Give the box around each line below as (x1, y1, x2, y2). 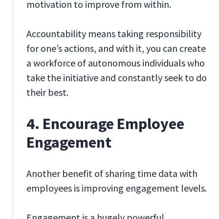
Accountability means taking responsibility (26, 27, 202, 40)
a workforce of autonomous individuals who (26, 57, 205, 69)
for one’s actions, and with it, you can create (26, 42, 206, 55)
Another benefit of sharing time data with (26, 167, 198, 180)
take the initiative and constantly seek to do (26, 71, 207, 84)
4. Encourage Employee (26, 114, 185, 134)
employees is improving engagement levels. (26, 182, 207, 195)
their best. (26, 86, 69, 99)
